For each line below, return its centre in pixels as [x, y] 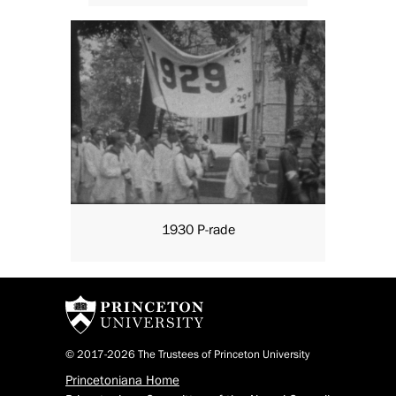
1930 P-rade [198, 230]
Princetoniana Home [122, 381]
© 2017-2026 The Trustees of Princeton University [187, 354]
